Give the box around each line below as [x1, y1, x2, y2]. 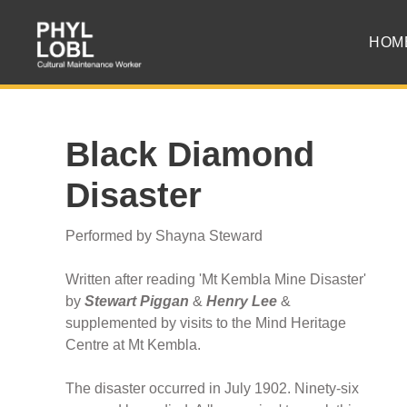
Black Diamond [65, 135, 314, 174]
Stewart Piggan [84, 293, 189, 310]
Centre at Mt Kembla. [65, 337, 201, 353]
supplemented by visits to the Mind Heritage [65, 315, 346, 332]
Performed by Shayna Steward [65, 228, 263, 244]
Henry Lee [206, 293, 277, 310]
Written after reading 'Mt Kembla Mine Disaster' [65, 272, 366, 288]
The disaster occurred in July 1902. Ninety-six [65, 381, 359, 397]
